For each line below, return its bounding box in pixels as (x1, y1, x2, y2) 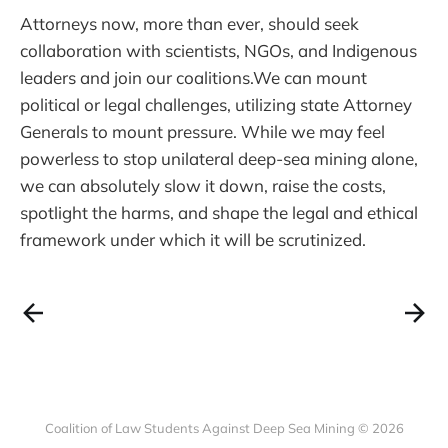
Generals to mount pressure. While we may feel (20, 120, 385, 142)
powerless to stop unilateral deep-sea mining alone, (20, 147, 418, 169)
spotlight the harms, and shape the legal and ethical (20, 201, 418, 223)
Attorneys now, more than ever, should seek (20, 12, 359, 34)
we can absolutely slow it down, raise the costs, (20, 174, 386, 196)
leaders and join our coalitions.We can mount (20, 66, 367, 88)
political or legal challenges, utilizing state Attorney (20, 93, 412, 115)
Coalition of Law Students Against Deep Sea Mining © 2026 (44, 420, 404, 437)
